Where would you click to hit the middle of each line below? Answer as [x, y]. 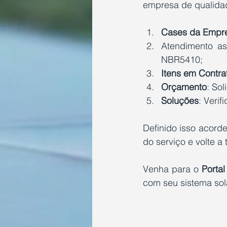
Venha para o [172, 169]
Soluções [180, 101]
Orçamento [184, 87]
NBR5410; [182, 60]
